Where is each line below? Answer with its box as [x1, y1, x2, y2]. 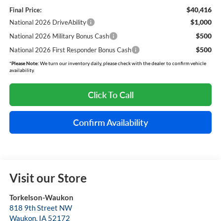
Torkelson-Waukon [9, 193, 74, 202]
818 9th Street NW [9, 203, 72, 213]
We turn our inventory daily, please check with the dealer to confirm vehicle [38, 60, 206, 67]
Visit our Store [9, 171, 87, 185]
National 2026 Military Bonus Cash [9, 32, 109, 40]
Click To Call [87, 89, 134, 101]
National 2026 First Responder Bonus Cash [9, 46, 131, 54]
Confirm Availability [73, 117, 148, 128]
